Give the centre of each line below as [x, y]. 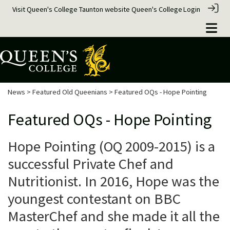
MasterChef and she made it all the [114, 216]
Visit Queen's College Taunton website [72, 9]
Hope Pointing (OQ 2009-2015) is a [111, 146]
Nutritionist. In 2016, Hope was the [113, 181]
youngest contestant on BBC [94, 198]
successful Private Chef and [91, 164]
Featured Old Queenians [70, 92]
